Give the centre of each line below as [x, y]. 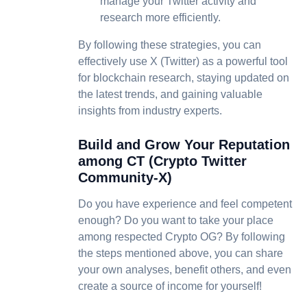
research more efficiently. [160, 17]
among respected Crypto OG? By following [182, 237]
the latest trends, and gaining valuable [170, 94]
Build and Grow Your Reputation [184, 145]
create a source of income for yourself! [170, 286]
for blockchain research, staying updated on [184, 78]
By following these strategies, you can [170, 45]
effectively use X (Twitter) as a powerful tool [183, 61]
